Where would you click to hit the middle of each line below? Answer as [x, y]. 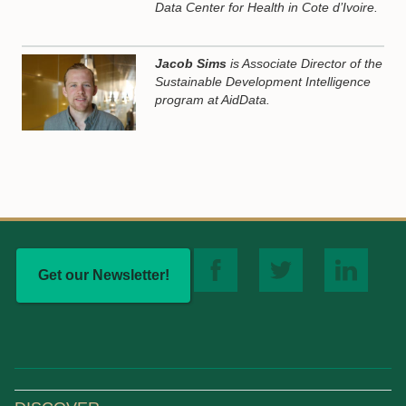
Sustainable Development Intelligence [263, 82]
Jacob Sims [191, 63]
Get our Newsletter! [103, 275]
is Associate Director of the [305, 63]
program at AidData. [213, 100]
